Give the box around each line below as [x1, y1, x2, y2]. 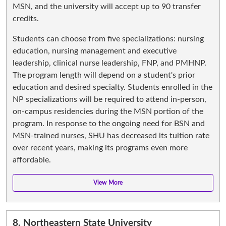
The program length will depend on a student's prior [13, 71, 195, 79]
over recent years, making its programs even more [13, 143, 188, 152]
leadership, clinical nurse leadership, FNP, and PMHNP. [13, 59, 206, 67]
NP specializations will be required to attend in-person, [13, 95, 206, 103]
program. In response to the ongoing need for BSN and [13, 119, 205, 128]
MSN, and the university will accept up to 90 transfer [13, 2, 201, 11]
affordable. [13, 155, 53, 164]
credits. [13, 14, 39, 23]
